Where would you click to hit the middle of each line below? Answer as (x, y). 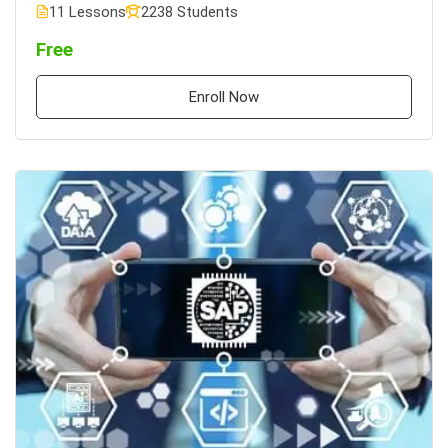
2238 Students (189, 12)
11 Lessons (87, 12)
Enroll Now (224, 97)
